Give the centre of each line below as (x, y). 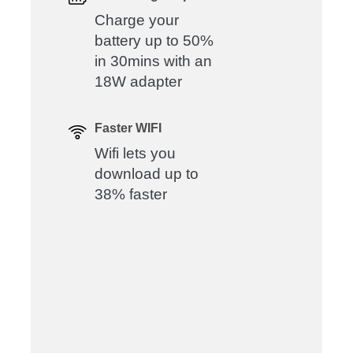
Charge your (136, 20)
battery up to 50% (154, 41)
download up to (146, 174)
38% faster (130, 195)
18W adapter (138, 82)
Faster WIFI (128, 128)
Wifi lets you (135, 154)
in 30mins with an (153, 61)
